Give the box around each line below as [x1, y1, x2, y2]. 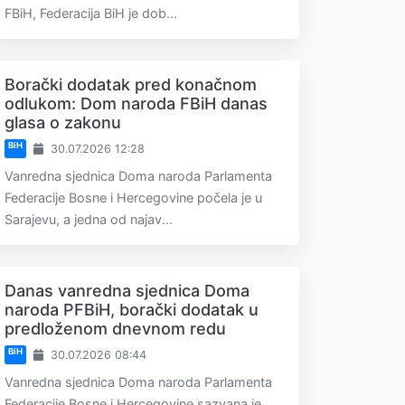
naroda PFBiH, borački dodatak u [5, 300, 259, 319]
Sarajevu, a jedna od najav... [5, 212, 173, 227]
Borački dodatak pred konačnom [5, 75, 257, 94]
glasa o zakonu [5, 113, 121, 132]
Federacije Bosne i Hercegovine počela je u [5, 190, 262, 205]
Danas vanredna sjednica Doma [5, 281, 250, 300]
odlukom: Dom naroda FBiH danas [5, 94, 268, 113]
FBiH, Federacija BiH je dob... [5, 5, 177, 21]
